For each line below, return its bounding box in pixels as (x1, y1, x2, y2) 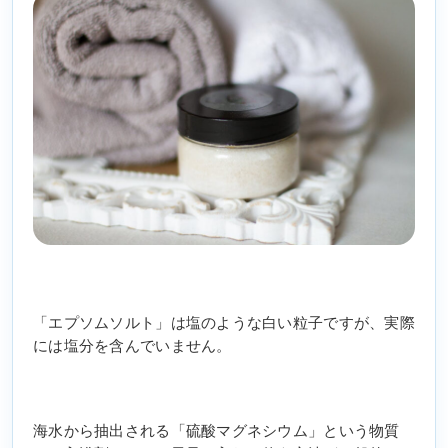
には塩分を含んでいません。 (33, 337, 232, 354)
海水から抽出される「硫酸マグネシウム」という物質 (33, 423, 400, 440)
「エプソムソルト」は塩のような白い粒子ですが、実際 (33, 314, 415, 331)
